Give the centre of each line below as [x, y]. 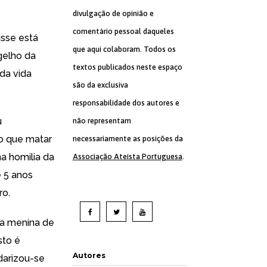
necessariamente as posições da [128, 139]
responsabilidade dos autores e [126, 103]
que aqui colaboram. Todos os [124, 49]
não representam [102, 121]
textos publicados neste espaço [127, 67]
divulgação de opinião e [113, 13]
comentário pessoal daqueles [123, 31]
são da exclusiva [100, 85]
